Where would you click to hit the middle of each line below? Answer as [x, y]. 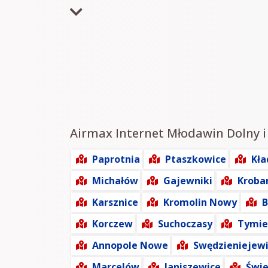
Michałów [115, 181]
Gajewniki [188, 181]
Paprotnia [116, 159]
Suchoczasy [185, 224]
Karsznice [115, 202]
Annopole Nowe [130, 245]
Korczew [112, 224]
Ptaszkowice [196, 159]
